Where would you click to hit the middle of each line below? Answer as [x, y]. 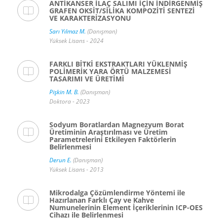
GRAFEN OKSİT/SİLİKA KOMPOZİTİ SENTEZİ [122, 11]
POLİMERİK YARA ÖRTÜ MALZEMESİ [110, 72]
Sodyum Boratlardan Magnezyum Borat [117, 125]
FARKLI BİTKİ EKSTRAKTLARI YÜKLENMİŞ [118, 64]
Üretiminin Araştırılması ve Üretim [109, 132]
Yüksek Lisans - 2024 [76, 41]
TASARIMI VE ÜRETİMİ [87, 79]
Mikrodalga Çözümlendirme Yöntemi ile [117, 193]
